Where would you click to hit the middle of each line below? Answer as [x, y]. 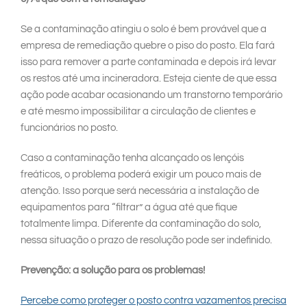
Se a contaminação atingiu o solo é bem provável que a [144, 29]
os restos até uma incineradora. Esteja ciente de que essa [149, 79]
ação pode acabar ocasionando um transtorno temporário [151, 95]
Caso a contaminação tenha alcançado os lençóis [132, 158]
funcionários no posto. [69, 128]
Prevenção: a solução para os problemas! [113, 271]
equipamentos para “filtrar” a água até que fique [129, 208]
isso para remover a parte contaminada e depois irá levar [148, 62]
